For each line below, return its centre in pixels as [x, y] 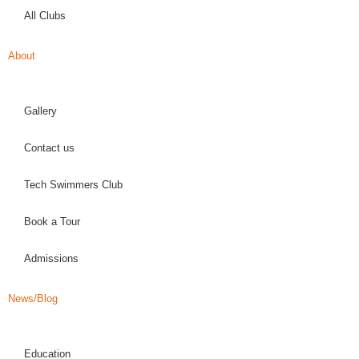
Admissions [51, 258]
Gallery [40, 111]
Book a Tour [52, 222]
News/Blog [33, 298]
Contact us [49, 148]
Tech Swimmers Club [73, 185]
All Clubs [45, 16]
